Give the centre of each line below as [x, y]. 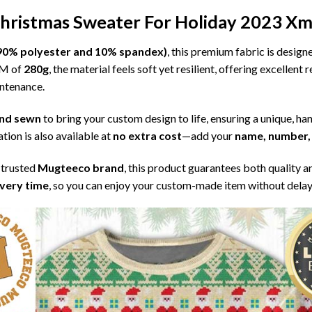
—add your [208, 135]
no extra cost [147, 135]
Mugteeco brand [81, 167]
